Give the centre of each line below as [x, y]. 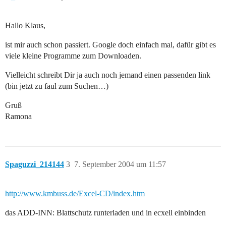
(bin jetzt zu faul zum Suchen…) [57, 86]
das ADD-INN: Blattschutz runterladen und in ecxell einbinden [105, 213]
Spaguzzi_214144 [35, 164]
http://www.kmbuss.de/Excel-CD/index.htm [75, 194]
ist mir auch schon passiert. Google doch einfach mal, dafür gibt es [110, 45]
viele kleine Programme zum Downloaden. [73, 56]
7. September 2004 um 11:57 [120, 164]
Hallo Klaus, [25, 26]
